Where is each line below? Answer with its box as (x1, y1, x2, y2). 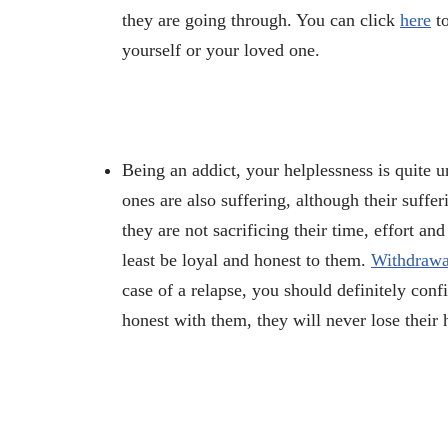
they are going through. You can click (122, 9, 400, 30)
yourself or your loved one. (122, 39, 320, 60)
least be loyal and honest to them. (122, 249, 371, 270)
